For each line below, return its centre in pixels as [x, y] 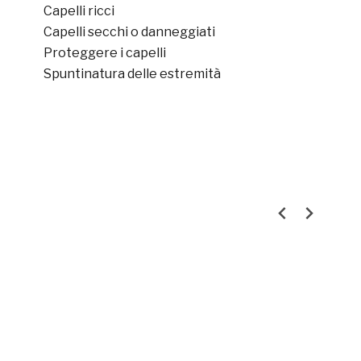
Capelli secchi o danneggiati [129, 32]
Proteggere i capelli [104, 53]
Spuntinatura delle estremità [132, 74]
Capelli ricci [79, 11]
